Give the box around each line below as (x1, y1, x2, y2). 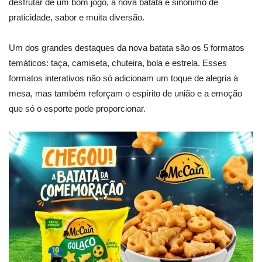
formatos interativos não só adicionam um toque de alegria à (9, 73, 238, 83)
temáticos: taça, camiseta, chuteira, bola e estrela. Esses (9, 57, 227, 68)
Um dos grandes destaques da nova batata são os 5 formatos (9, 42, 244, 53)
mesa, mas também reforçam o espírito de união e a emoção (9, 88, 242, 98)
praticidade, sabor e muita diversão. (9, 12, 144, 22)
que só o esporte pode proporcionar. (9, 103, 146, 113)
